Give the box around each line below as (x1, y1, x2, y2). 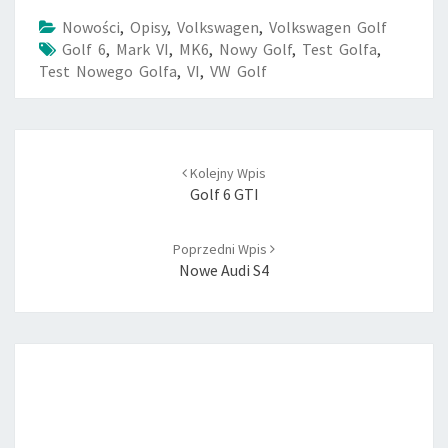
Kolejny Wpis (187, 164, 266, 183)
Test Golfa (302, 39, 377, 60)
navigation (15, 172, 116, 200)
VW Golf (210, 61, 267, 82)
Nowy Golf (219, 39, 292, 60)
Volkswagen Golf (269, 17, 387, 38)
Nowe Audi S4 (179, 260, 269, 281)
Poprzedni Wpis (173, 240, 270, 259)
